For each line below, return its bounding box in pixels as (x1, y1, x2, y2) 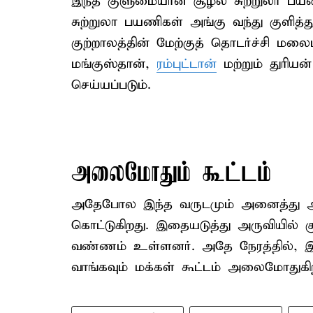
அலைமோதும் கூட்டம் (71, 160, 272, 189)
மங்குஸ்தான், (71, 56, 156, 72)
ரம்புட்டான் (156, 56, 217, 72)
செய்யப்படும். (71, 77, 151, 93)
